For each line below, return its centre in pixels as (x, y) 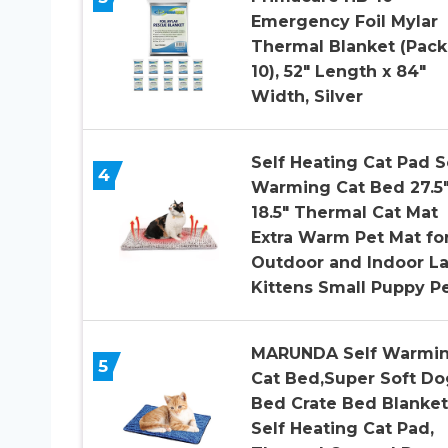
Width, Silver (306, 96)
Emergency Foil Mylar (344, 21)
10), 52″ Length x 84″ (338, 71)
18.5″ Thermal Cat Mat (344, 212)
